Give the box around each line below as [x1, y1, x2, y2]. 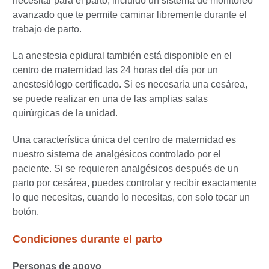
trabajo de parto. [13, 24, 82, 35]
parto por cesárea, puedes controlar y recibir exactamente [13, 178, 256, 189]
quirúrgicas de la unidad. [13, 108, 118, 119]
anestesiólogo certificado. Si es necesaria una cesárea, [13, 79, 247, 90]
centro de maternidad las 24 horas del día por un [13, 65, 218, 76]
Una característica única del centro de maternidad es [13, 134, 236, 145]
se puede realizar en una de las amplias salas [13, 94, 208, 104]
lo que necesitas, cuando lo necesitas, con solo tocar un [13, 192, 250, 203]
